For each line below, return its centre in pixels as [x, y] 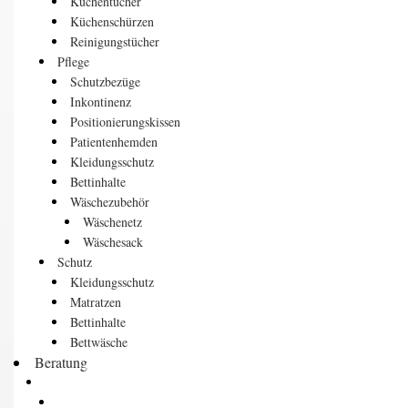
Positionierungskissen [125, 121]
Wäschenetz [112, 221]
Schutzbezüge [105, 81]
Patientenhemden [114, 141]
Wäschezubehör [110, 201]
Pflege [73, 61]
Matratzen [96, 301]
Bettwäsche [99, 342]
